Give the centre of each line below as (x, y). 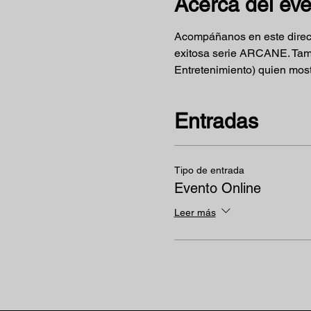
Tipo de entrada (209, 170)
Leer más (195, 212)
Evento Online (217, 188)
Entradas (216, 121)
